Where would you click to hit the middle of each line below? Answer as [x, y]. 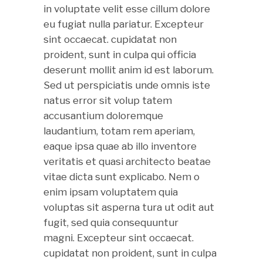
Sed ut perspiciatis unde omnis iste [127, 85]
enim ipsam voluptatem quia [111, 192]
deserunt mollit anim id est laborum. [129, 70]
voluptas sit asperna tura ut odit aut [129, 207]
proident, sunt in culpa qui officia [120, 55]
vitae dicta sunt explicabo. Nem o [122, 177]
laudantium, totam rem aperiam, [119, 131]
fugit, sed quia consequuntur [111, 222]
